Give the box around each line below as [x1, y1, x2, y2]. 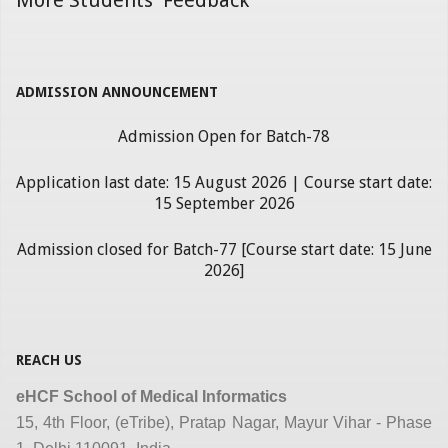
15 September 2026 [153, 193, 295, 213]
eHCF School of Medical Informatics [16, 387, 287, 405]
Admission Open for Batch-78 [118, 126, 330, 146]
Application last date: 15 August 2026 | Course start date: [16, 172, 432, 192]
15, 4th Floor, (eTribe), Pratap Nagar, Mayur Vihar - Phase [16, 413, 432, 431]
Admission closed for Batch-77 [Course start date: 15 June [16, 239, 432, 259]
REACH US [16, 351, 82, 368]
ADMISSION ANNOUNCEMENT [16, 83, 218, 100]
